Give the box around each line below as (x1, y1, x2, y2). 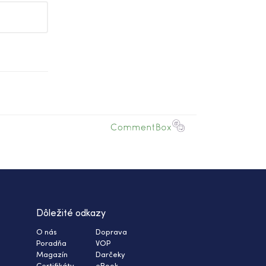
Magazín (36, 249, 68, 259)
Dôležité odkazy (36, 207, 106, 219)
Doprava (96, 227, 127, 237)
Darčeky (96, 249, 125, 259)
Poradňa (36, 238, 66, 248)
